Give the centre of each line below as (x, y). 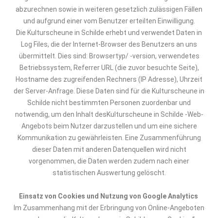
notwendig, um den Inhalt (55, 114)
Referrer (86, 68)
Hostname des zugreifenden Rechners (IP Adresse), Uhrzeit (109, 79)
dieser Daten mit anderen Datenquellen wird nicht (109, 149)
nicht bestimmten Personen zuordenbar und (121, 103)
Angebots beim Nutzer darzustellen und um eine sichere (109, 126)
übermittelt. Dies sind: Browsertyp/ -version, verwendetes (109, 56)
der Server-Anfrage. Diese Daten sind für (77, 91)
